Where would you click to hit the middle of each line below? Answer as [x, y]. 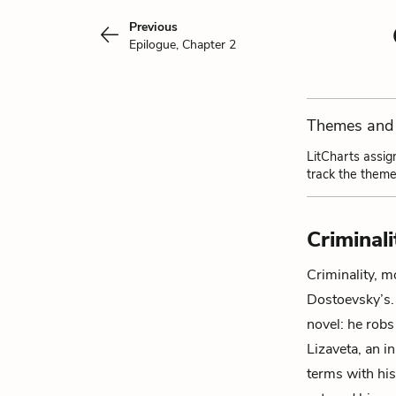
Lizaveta [332, 349]
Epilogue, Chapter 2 [183, 45]
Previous [153, 27]
